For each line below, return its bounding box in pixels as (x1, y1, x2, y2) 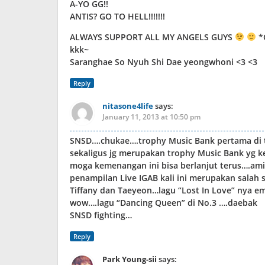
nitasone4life (102, 101, 153, 111)
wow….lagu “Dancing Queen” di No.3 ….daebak (70, 197, 257, 208)
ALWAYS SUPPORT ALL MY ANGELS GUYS (70, 31, 235, 43)
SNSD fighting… (70, 209, 132, 221)
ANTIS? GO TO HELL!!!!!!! (70, 11, 165, 22)
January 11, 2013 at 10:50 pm (102, 112, 201, 122)
